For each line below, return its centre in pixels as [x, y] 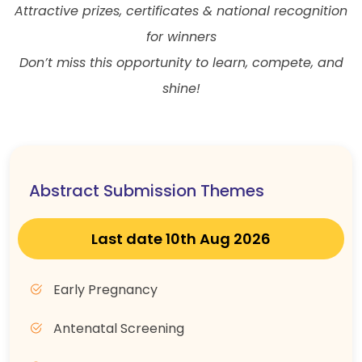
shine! [181, 88]
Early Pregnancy [104, 290]
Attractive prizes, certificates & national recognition [181, 11]
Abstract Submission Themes [147, 191]
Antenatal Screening [117, 328]
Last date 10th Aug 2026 [181, 239]
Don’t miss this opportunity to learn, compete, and [181, 63]
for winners [181, 37]
